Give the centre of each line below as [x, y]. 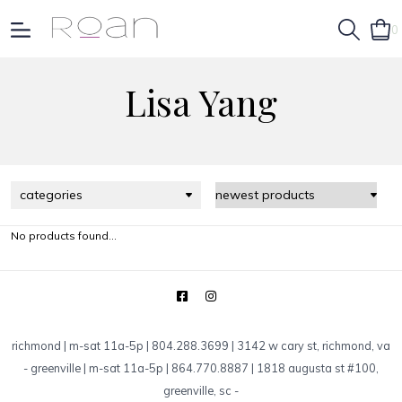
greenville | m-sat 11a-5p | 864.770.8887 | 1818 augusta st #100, [205, 368]
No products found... [64, 236]
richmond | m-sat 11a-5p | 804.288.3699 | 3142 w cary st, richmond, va [201, 345]
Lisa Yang [201, 102]
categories [51, 195]
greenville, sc [197, 390]
